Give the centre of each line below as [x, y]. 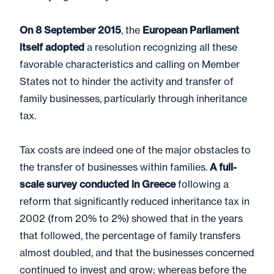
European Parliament [191, 30]
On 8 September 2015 [70, 30]
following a [202, 184]
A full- [223, 167]
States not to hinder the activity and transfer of [127, 81]
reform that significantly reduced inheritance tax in [135, 201]
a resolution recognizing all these [161, 47]
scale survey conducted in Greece [98, 184]
